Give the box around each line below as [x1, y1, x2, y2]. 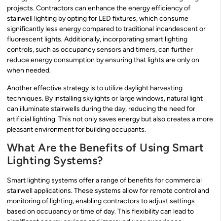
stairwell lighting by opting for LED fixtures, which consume [7, 14, 188, 23]
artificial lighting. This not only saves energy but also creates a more [7, 114, 213, 123]
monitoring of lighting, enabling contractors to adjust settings [7, 197, 195, 206]
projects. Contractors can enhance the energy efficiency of [7, 4, 190, 13]
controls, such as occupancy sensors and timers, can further [7, 45, 193, 54]
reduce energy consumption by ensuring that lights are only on [7, 56, 199, 65]
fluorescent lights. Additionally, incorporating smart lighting [7, 35, 187, 44]
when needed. [7, 66, 51, 75]
